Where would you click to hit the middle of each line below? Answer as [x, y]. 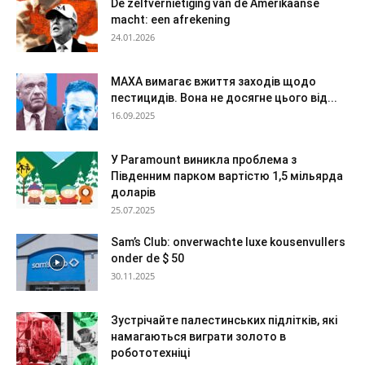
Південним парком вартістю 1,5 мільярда [227, 176]
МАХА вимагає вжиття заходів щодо [213, 81]
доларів [133, 192]
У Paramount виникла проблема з [204, 159]
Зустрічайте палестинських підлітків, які [224, 320]
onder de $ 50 [147, 258]
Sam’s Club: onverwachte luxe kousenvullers [228, 242]
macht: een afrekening [170, 19]
